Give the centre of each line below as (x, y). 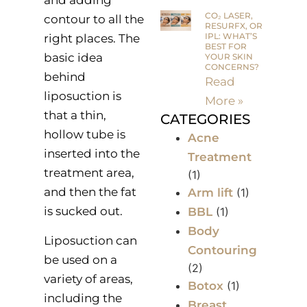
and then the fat (90, 192)
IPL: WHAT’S (231, 36)
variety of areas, (88, 279)
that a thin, (75, 115)
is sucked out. (83, 211)
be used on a (80, 259)
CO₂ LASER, (229, 16)
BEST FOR (226, 47)
